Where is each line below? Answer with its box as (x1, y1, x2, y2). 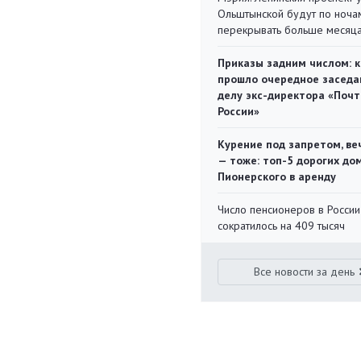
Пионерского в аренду (218, 169, 336, 184)
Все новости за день (254, 264, 355, 279)
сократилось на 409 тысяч (218, 218, 345, 233)
